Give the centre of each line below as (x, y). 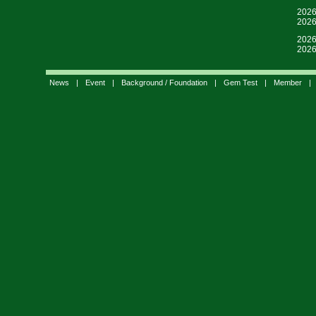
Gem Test (240, 83)
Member (287, 83)
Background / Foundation (164, 83)
